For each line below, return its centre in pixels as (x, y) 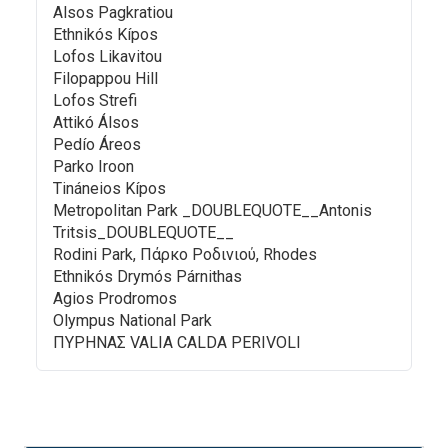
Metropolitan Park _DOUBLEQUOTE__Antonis (212, 210)
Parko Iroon (93, 166)
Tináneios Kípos (109, 188)
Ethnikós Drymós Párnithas (147, 276)
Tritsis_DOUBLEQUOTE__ (143, 232)
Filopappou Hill (105, 78)
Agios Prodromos (115, 298)
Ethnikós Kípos (105, 34)
